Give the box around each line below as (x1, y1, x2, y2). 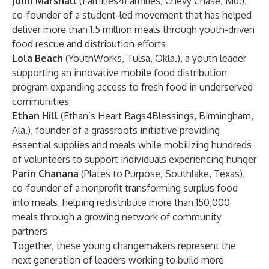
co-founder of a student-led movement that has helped (12, 9, 252, 21)
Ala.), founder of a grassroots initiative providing (12, 124, 220, 136)
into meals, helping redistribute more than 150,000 (12, 196, 230, 208)
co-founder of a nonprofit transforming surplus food (12, 182, 238, 194)
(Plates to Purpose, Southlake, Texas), (79, 168, 245, 180)
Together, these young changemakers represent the (12, 240, 236, 252)
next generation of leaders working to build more (12, 254, 224, 266)
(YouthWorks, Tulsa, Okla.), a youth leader (63, 52, 246, 64)
